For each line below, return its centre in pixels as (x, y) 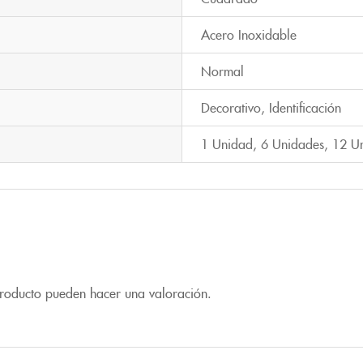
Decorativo (231, 107)
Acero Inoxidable (249, 34)
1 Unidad (227, 143)
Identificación (305, 107)
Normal (222, 70)
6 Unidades (293, 143)
